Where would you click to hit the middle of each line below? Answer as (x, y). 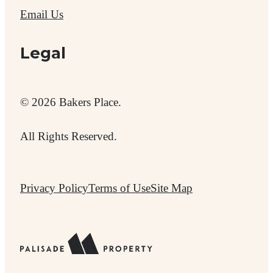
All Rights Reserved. (69, 136)
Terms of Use (119, 188)
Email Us (42, 14)
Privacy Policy (54, 188)
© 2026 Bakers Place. (71, 102)
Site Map (172, 188)
